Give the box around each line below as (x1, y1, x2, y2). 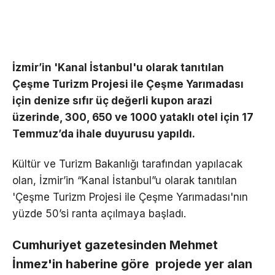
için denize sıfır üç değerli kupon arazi (12, 94, 212, 107)
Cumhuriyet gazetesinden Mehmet (12, 237, 218, 252)
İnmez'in (12, 256, 66, 271)
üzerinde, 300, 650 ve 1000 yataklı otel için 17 (12, 110, 254, 123)
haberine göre (66, 256, 149, 271)
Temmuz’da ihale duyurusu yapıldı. (12, 127, 195, 140)
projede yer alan (149, 256, 252, 271)
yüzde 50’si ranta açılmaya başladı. (12, 207, 189, 220)
